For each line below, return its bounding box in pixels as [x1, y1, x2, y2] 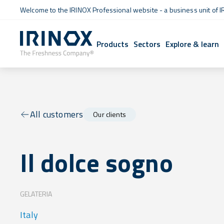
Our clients [93, 109, 126, 119]
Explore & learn [165, 37, 219, 50]
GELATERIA [20, 188, 52, 199]
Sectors [133, 37, 161, 50]
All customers [30, 107, 83, 121]
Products [96, 37, 129, 50]
